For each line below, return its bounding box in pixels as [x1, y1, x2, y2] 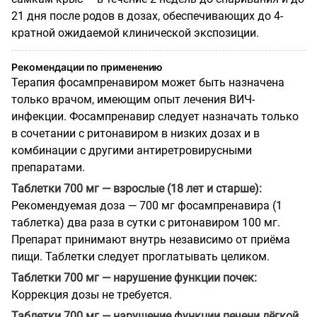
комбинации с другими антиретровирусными [11, 143, 252, 157]
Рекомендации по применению [11, 60, 163, 73]
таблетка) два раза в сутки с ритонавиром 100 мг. [11, 215, 280, 229]
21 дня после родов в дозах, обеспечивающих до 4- [11, 8, 283, 23]
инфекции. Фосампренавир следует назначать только [11, 109, 299, 123]
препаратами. [11, 160, 85, 174]
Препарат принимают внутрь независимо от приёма [11, 232, 290, 246]
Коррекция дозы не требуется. [11, 287, 172, 301]
